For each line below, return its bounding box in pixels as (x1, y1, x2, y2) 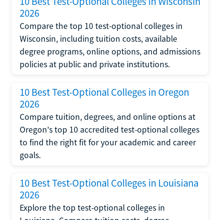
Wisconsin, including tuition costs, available (20, 33, 177, 44)
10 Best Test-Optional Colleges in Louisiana (20, 176, 198, 190)
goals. (20, 149, 41, 161)
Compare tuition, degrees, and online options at (20, 111, 195, 122)
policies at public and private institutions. (20, 58, 170, 70)
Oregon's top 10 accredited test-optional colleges (20, 124, 199, 135)
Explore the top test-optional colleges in (20, 202, 165, 213)
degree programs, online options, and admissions (20, 46, 200, 57)
